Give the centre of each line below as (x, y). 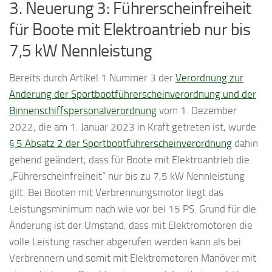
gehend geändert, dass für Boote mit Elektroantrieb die (129, 159)
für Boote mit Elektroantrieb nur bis (130, 29)
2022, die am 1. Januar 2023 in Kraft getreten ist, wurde (133, 127)
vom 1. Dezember (197, 110)
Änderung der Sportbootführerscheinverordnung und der (133, 94)
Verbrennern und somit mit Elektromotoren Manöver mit (133, 258)
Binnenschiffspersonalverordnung (83, 110)
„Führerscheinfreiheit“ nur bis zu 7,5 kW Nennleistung (127, 176)
